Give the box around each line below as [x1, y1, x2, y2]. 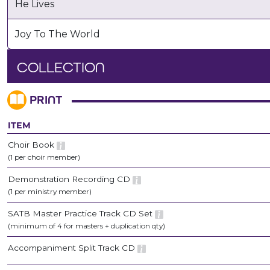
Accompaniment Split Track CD [8, 243, 137, 253]
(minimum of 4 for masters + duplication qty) [8, 221, 165, 231]
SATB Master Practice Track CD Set [8, 209, 155, 219]
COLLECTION [17, 59, 105, 76]
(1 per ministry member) [8, 187, 92, 196]
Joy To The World [15, 28, 100, 40]
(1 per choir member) [8, 152, 80, 162]
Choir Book [8, 140, 57, 150]
